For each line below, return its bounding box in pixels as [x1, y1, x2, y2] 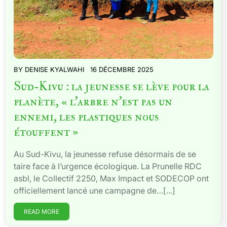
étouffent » [14, 124, 79, 140]
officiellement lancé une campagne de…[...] [14, 185, 175, 196]
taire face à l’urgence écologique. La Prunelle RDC [14, 161, 202, 171]
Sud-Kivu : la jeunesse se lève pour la [14, 79, 209, 94]
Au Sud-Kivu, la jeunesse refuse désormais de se [14, 149, 196, 159]
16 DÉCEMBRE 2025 [90, 65, 154, 73]
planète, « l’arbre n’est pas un [14, 94, 172, 109]
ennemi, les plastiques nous [14, 109, 159, 125]
